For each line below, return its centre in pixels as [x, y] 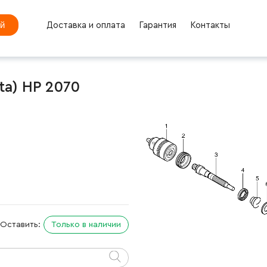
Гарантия [157, 25]
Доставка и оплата [86, 25]
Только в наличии [86, 224]
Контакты [210, 25]
